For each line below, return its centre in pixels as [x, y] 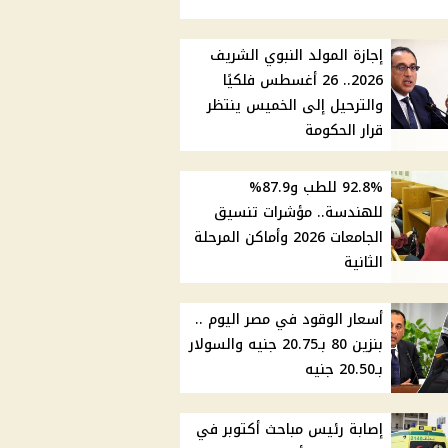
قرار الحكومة [344, 131]
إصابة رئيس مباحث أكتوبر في [290, 430]
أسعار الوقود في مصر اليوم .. [289, 320]
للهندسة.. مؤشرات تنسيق [299, 213]
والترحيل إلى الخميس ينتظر [295, 106]
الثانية [364, 263]
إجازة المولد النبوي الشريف [297, 56]
